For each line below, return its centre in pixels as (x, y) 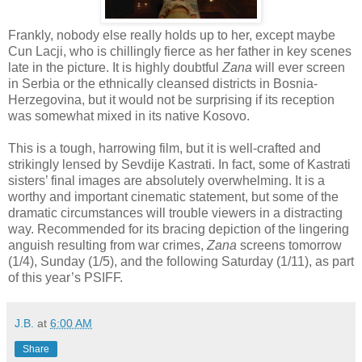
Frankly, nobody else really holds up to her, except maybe (172, 35)
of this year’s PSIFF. (65, 277)
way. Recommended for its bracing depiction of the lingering (179, 229)
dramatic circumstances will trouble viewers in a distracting (175, 213)
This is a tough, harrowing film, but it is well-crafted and (164, 148)
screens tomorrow (291, 245)
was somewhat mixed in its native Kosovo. (129, 116)
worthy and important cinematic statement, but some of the (173, 196)
